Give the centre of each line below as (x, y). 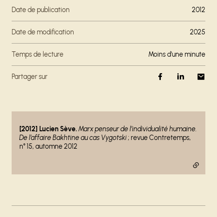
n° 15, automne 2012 (48, 147)
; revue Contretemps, (159, 138)
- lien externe (45, 124)
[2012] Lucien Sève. (48, 129)
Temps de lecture (39, 54)
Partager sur (30, 77)
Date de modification (43, 32)
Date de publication (41, 10)
